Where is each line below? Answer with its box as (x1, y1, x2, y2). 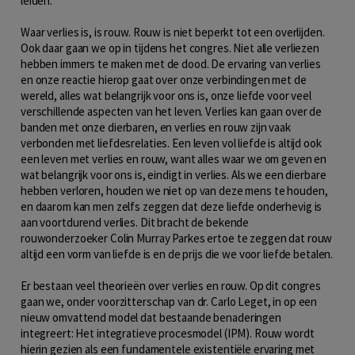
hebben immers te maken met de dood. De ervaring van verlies (21, 55, 321, 71)
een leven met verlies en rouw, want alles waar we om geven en (21, 151, 327, 166)
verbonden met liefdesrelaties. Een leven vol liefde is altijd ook (21, 135, 322, 151)
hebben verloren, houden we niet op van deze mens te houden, (21, 182, 328, 198)
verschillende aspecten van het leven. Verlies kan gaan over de (21, 103, 323, 119)
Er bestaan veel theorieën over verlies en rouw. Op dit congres (21, 277, 322, 293)
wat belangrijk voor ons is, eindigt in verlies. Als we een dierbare (21, 166, 326, 182)
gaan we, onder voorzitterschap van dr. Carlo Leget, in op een (21, 293, 318, 309)
